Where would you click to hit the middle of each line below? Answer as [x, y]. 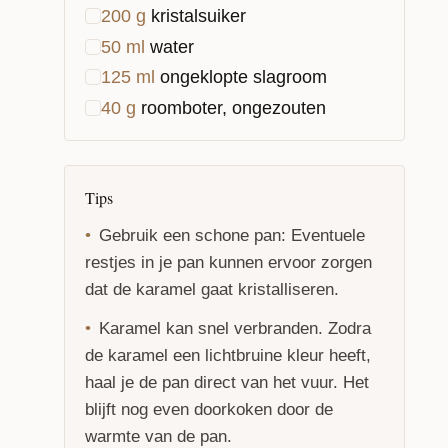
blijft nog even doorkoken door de [209, 409]
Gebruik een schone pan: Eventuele [232, 235]
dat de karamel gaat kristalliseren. [212, 289]
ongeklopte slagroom [243, 77]
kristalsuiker [198, 15]
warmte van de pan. [158, 436]
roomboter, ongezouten [233, 108]
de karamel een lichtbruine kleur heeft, [228, 355]
